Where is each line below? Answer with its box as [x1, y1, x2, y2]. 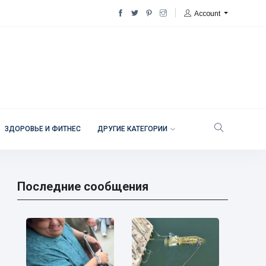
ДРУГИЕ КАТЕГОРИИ [97, 125, 167, 133]
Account [194, 9, 221, 18]
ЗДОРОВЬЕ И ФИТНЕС [4, 125, 81, 133]
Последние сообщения [17, 179, 148, 194]
